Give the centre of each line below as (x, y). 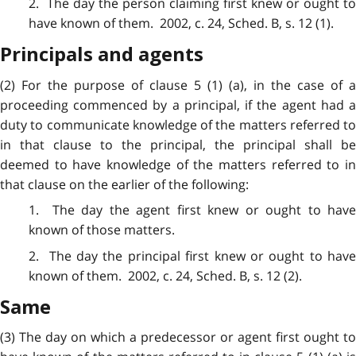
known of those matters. (101, 230)
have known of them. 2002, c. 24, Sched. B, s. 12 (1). (181, 23)
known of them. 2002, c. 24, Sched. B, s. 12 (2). (165, 275)
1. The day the (82, 210)
